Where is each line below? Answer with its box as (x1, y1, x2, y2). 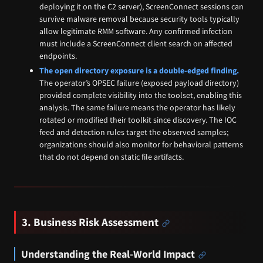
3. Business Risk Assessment (22, 215, 159, 230)
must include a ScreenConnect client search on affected (39, 38, 233, 49)
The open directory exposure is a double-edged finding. (39, 65, 240, 76)
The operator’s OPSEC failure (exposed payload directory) (39, 77, 240, 89)
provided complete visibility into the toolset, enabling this (39, 90, 242, 101)
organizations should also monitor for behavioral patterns (39, 139, 244, 150)
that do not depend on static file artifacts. (39, 151, 184, 163)
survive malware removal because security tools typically (39, 13, 240, 24)
